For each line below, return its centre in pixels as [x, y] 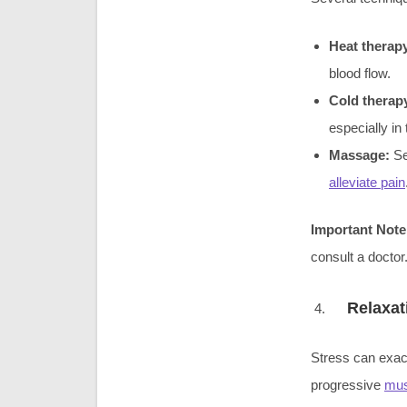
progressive [347, 385]
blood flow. [360, 73]
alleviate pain [367, 182]
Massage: [361, 154]
